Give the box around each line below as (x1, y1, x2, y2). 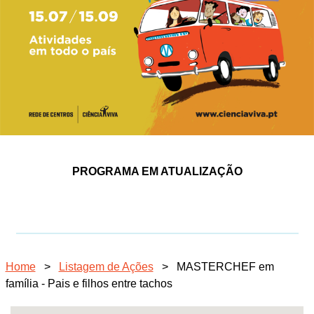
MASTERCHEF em (176, 260, 274, 273)
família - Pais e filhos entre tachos (5, 277, 172, 289)
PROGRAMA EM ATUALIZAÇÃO (71, 165, 243, 177)
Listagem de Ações (58, 260, 153, 273)
